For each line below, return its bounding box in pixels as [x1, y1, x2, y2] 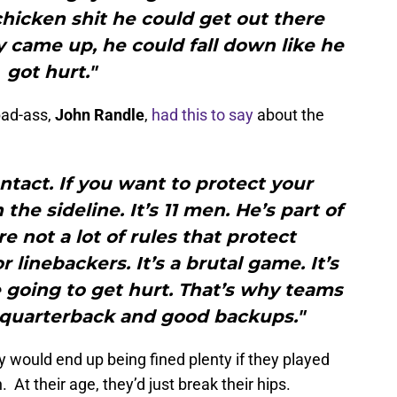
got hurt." [6, 61, 97, 83]
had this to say [152, 105, 253, 125]
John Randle [55, 105, 144, 125]
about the [253, 105, 324, 125]
